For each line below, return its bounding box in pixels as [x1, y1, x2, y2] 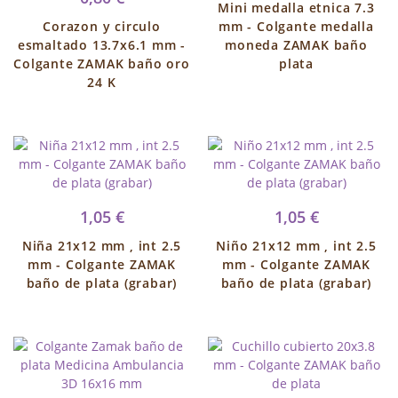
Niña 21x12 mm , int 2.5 [21, 237, 182, 254]
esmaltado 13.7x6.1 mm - [17, 36, 187, 53]
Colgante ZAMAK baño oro [13, 55, 190, 72]
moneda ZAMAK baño [225, 36, 368, 53]
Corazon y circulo [43, 18, 161, 35]
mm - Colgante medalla [219, 18, 374, 35]
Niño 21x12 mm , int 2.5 [216, 237, 377, 254]
